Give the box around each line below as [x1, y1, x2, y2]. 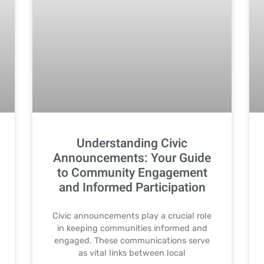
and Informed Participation [58, 178, 206, 197]
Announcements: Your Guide [53, 148, 211, 167]
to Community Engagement [57, 163, 207, 182]
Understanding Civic [77, 134, 187, 153]
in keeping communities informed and [57, 223, 207, 233]
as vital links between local [78, 247, 186, 258]
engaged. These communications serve [54, 235, 210, 246]
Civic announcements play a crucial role [52, 210, 212, 221]
